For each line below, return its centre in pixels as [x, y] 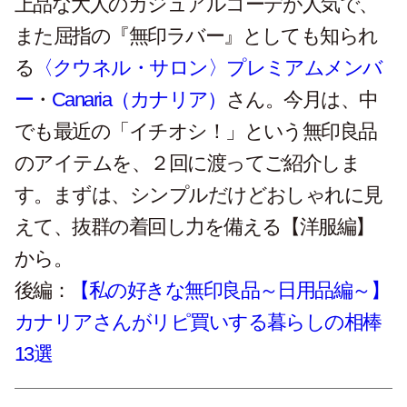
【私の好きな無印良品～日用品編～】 [230, 290]
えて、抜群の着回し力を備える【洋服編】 [194, 227]
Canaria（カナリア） [139, 99]
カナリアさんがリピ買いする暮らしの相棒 [198, 322]
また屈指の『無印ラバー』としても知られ [196, 36]
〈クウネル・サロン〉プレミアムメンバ [208, 68]
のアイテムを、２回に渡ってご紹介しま [188, 163]
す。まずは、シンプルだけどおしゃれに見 [199, 195]
